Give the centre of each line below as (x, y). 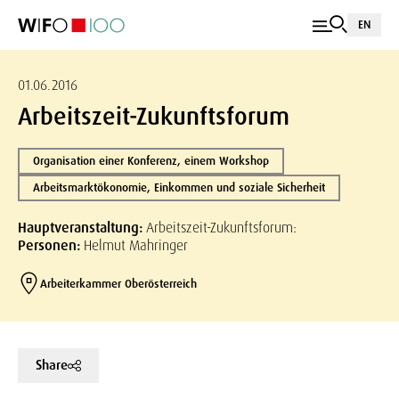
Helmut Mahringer (136, 245)
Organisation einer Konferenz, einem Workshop (151, 161)
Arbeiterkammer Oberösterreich (118, 283)
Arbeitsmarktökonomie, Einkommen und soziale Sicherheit (179, 187)
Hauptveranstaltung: (82, 228)
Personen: (51, 245)
